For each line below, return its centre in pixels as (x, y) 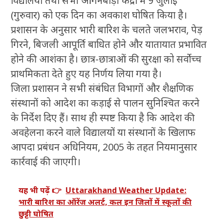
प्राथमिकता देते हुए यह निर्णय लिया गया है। (87, 74)
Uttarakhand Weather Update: (126, 190)
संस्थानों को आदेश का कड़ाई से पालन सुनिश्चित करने (105, 103)
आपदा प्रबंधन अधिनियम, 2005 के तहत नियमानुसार (104, 147)
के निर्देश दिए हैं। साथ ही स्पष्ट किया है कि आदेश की (103, 118)
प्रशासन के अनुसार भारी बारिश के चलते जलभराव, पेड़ (107, 30)
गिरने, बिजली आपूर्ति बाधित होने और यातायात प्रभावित (109, 44)
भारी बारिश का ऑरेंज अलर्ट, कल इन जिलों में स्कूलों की (105, 202)
